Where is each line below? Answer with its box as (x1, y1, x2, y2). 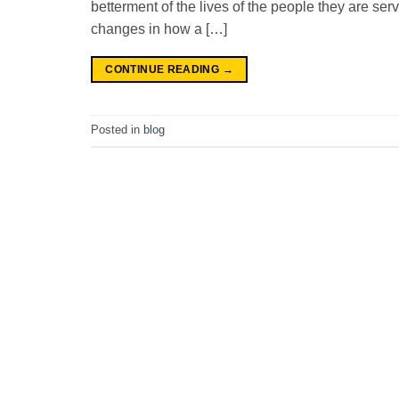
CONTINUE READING (105, 62, 223, 76)
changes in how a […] (91, 20, 227, 37)
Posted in (91, 123, 143, 137)
